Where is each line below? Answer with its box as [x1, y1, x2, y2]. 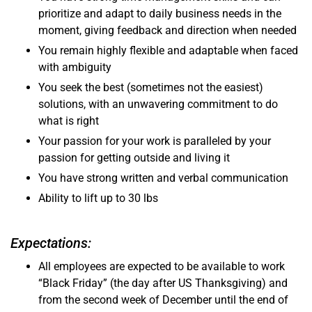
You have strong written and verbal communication [38, 171, 288, 185]
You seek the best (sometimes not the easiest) [38, 81, 263, 95]
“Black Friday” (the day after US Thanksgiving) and [38, 276, 288, 290]
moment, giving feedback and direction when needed [38, 24, 297, 38]
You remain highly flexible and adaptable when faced [38, 44, 298, 58]
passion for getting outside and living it [38, 151, 230, 165]
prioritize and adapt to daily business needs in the [38, 7, 281, 21]
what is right [38, 114, 99, 128]
